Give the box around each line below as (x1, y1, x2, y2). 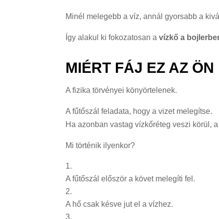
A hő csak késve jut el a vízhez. (66, 199, 174, 208)
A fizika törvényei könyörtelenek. (66, 86, 177, 94)
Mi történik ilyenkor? (66, 141, 135, 150)
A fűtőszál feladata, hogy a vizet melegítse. (66, 107, 213, 115)
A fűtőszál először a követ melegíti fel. (66, 174, 196, 183)
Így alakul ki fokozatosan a (66, 33, 159, 42)
